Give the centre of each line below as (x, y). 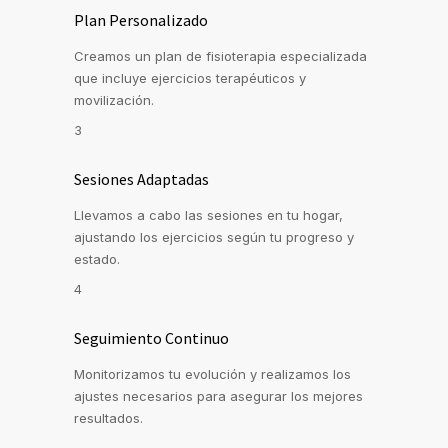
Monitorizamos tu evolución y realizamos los (212, 374)
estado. (97, 259)
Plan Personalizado (141, 20)
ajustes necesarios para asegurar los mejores (218, 396)
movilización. (114, 100)
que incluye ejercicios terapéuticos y (190, 78)
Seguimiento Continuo (151, 338)
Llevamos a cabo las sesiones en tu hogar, (208, 215)
